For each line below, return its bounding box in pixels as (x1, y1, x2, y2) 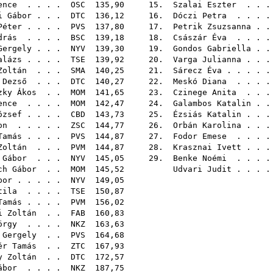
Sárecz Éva (173, 66, 222, 75)
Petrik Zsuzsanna (173, 22, 251, 31)
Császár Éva (173, 33, 227, 42)
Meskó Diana (173, 77, 227, 86)
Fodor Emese (173, 132, 227, 141)
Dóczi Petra (173, 11, 227, 20)
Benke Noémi (173, 154, 227, 163)
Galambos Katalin (173, 99, 251, 108)
